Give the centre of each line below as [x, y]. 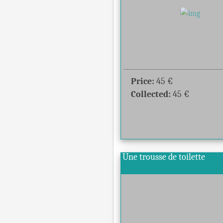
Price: [143, 81]
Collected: [151, 94]
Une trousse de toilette [165, 157]
